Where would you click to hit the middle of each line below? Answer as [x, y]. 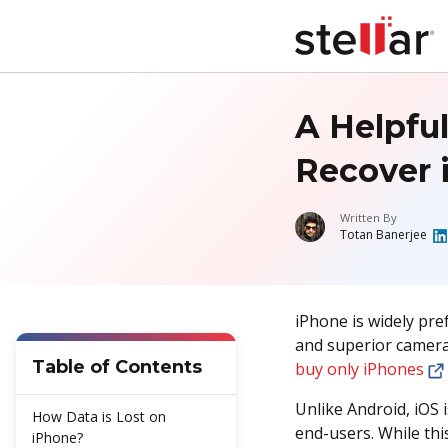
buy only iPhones [359, 369]
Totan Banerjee [383, 234]
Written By [368, 217]
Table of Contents [117, 366]
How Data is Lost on [99, 416]
